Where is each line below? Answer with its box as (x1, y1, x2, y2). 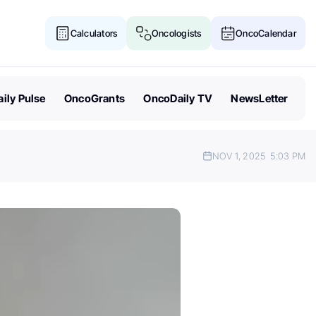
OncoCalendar (236, 27, 296, 39)
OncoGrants (63, 91, 126, 105)
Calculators (70, 27, 118, 39)
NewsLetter (231, 91, 288, 105)
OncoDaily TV (143, 91, 213, 105)
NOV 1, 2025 (212, 150, 268, 162)
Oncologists (151, 27, 202, 39)
